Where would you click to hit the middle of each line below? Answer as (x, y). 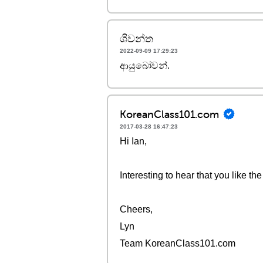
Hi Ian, (133, 141)
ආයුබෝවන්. (145, 65)
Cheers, (136, 209)
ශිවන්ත (136, 38)
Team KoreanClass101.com (178, 243)
